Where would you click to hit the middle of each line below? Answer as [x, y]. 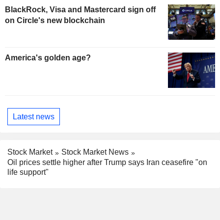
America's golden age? [48, 58]
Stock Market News [95, 152]
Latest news [34, 116]
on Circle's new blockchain [55, 21]
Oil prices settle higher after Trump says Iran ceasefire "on [107, 162]
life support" [28, 172]
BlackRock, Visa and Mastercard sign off [80, 10]
